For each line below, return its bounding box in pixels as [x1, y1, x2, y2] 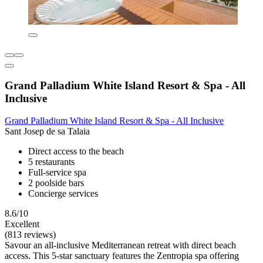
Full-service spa [28, 167, 86, 178]
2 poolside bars [28, 178, 84, 188]
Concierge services [28, 188, 98, 199]
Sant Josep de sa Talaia [5, 126, 90, 137]
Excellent [5, 219, 39, 230]
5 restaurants [28, 157, 75, 167]
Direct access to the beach [28, 146, 124, 157]
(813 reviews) [5, 230, 56, 240]
